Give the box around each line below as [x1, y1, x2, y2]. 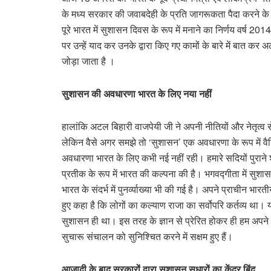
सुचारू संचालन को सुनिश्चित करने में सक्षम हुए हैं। [62, 229, 233, 243]
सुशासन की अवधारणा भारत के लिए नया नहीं [62, 86, 212, 100]
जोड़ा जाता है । [62, 53, 115, 68]
